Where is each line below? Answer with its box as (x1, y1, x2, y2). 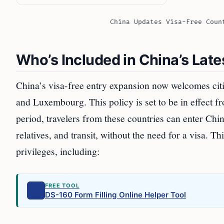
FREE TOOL (45, 182, 79, 189)
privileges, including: (16, 144, 99, 157)
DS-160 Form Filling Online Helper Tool (45, 190, 186, 199)
